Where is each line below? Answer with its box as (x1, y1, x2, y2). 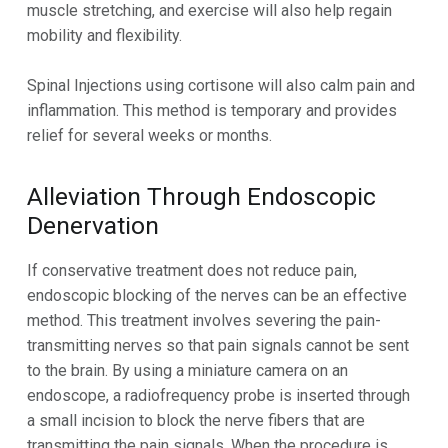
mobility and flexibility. (26, 25, 182, 45)
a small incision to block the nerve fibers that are (26, 410, 365, 430)
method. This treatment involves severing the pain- (26, 310, 381, 330)
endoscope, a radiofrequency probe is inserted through (26, 385, 410, 405)
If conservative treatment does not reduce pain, (26, 260, 357, 280)
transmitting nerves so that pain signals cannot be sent (26, 335, 409, 355)
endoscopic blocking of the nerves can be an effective (26, 285, 407, 305)
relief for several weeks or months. (26, 126, 272, 146)
